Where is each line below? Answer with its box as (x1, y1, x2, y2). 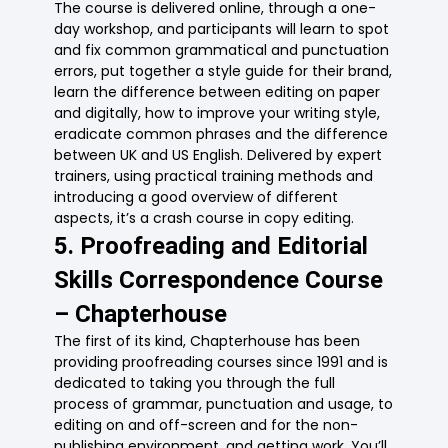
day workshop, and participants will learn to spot (54, 19, 390, 40)
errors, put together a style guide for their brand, (54, 61, 393, 82)
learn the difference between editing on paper (54, 82, 381, 103)
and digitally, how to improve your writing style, (54, 103, 381, 124)
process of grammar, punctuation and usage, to (54, 394, 394, 415)
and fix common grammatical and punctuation (54, 40, 390, 61)
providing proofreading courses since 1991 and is (54, 352, 389, 373)
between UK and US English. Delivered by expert (54, 145, 383, 166)
